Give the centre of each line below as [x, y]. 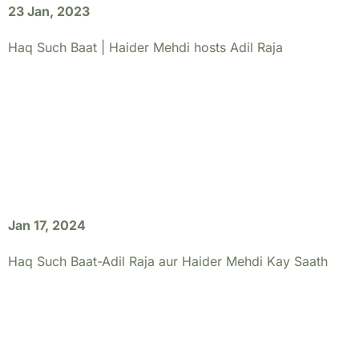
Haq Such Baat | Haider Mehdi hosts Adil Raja [145, 47]
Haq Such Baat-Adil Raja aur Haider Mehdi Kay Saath [168, 261]
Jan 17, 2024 [47, 225]
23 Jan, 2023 [49, 11]
